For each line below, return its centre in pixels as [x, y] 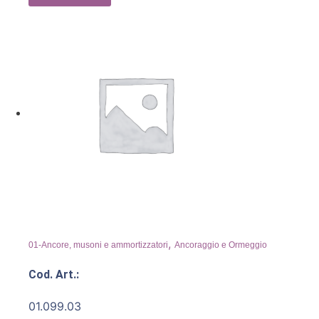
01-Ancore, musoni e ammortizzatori [98, 245]
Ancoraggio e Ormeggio [221, 245]
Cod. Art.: [54, 275]
